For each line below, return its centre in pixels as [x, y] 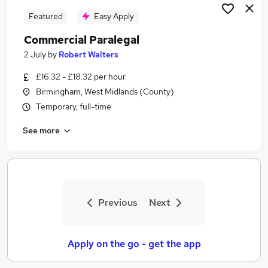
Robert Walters [89, 54]
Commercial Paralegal [82, 40]
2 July [35, 54]
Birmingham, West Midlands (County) [105, 92]
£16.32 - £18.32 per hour [81, 77]
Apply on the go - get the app [134, 244]
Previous [118, 202]
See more [41, 130]
